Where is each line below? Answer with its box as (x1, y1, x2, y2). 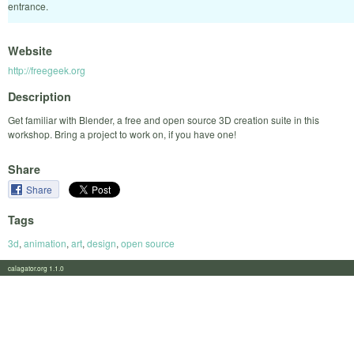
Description (8, 88, 71, 104)
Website (8, 43, 52, 59)
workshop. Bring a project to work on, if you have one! (8, 126, 236, 141)
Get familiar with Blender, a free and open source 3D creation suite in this (8, 112, 319, 126)
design (87, 235, 116, 250)
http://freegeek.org (8, 63, 85, 77)
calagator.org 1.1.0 (8, 262, 73, 273)
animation (24, 235, 66, 250)
